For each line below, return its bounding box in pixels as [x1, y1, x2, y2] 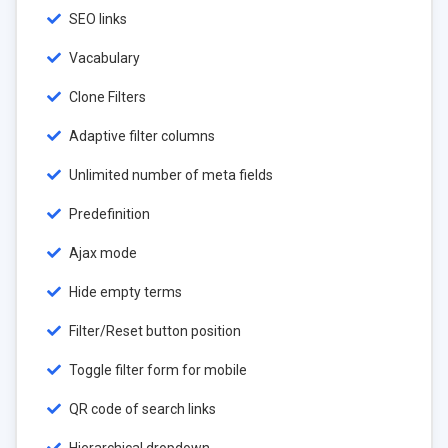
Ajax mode [66, 245, 137, 261]
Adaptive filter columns [66, 128, 215, 144]
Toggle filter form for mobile [66, 362, 247, 378]
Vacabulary [66, 50, 140, 66]
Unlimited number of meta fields [66, 167, 273, 183]
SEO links [66, 11, 127, 27]
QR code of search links [66, 401, 216, 417]
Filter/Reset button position [66, 323, 241, 339]
